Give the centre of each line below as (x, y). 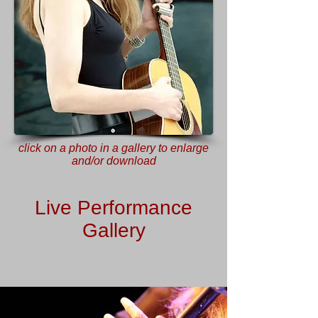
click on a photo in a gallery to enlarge (114, 148)
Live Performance (114, 208)
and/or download (114, 161)
